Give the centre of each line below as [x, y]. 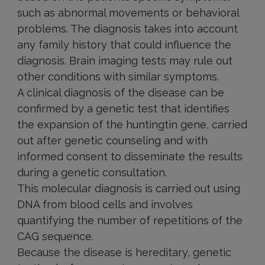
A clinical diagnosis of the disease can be [120, 93]
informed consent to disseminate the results [130, 156]
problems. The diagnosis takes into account [127, 29]
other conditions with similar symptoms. [118, 77]
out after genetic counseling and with [112, 140]
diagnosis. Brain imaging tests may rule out [125, 61]
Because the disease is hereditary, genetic [124, 252]
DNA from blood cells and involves [105, 204]
